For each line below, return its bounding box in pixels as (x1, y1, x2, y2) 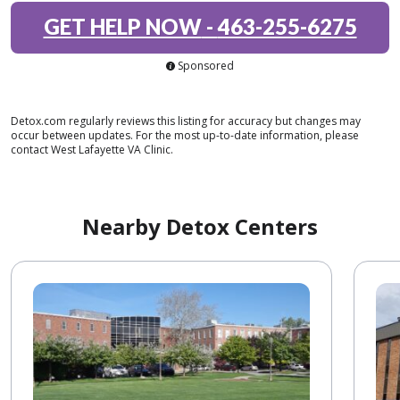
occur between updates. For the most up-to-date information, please (11, 128, 359, 143)
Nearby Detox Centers (82, 212, 318, 241)
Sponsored (178, 58, 234, 73)
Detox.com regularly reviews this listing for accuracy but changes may (11, 113, 361, 129)
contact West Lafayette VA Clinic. (11, 142, 173, 157)
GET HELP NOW (43, 13, 202, 39)
